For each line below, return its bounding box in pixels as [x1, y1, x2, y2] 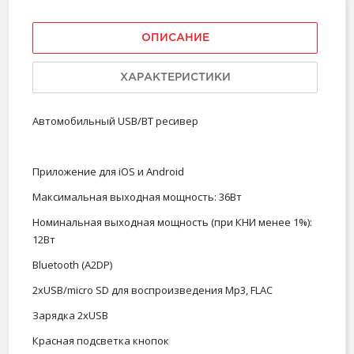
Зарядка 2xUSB [32, 308, 108, 323]
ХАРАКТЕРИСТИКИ [119, 73, 231, 83]
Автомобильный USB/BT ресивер [32, 114, 198, 129]
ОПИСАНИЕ [141, 33, 209, 43]
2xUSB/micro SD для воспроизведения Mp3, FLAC [32, 283, 273, 298]
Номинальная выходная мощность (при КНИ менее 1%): [32, 215, 312, 230]
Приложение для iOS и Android [32, 164, 184, 179]
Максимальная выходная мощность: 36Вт [32, 190, 242, 205]
